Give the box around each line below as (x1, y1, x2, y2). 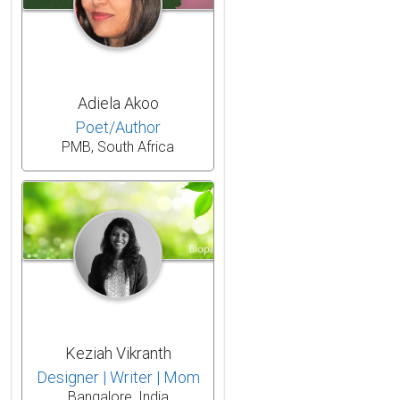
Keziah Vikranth (64, 343, 171, 362)
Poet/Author (75, 117, 161, 137)
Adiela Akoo (77, 93, 159, 112)
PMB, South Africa (62, 137, 174, 155)
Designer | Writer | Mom (36, 367, 200, 387)
